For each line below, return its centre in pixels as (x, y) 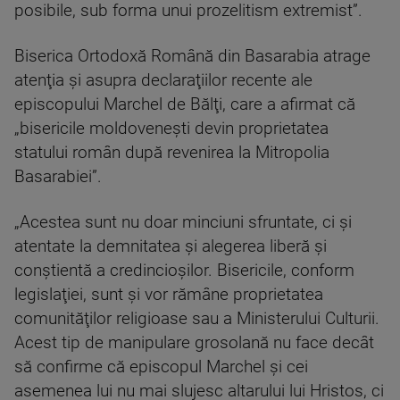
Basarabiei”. (58, 176)
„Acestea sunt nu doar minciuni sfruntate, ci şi (183, 222)
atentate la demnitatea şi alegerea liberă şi (171, 246)
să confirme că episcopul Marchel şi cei (161, 367)
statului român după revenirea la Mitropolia (172, 152)
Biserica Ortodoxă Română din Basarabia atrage (192, 56)
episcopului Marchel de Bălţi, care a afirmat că (185, 104)
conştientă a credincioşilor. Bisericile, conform (184, 270)
